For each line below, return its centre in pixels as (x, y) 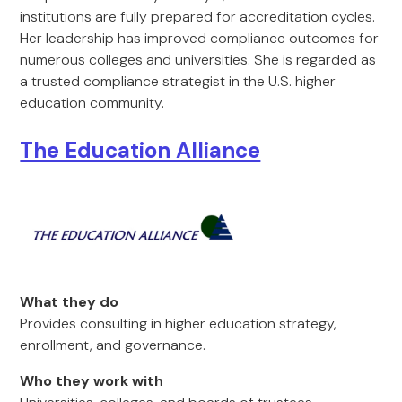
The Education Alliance (140, 150)
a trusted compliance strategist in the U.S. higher (178, 81)
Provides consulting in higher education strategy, (179, 323)
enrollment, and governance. (113, 345)
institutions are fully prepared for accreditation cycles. (198, 17)
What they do (70, 302)
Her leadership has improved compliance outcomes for (200, 38)
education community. (92, 103)
